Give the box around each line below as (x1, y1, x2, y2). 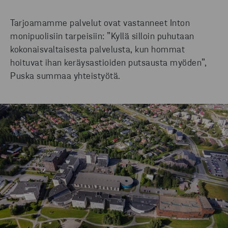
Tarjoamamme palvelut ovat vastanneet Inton (10, 19, 190, 29)
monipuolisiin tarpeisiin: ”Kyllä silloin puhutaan (10, 32, 194, 42)
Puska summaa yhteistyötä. (10, 72, 121, 82)
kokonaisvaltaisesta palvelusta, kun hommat (10, 45, 185, 55)
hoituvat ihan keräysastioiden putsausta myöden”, (10, 59, 207, 69)
